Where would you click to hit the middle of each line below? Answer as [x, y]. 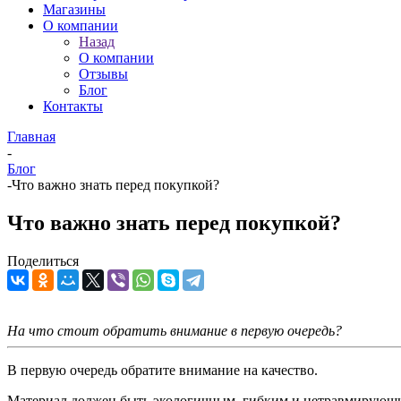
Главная [31, 137]
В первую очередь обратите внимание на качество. [162, 370]
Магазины [74, 9]
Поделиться [43, 260]
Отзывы [103, 74]
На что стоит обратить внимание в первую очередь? [175, 330]
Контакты [73, 106]
